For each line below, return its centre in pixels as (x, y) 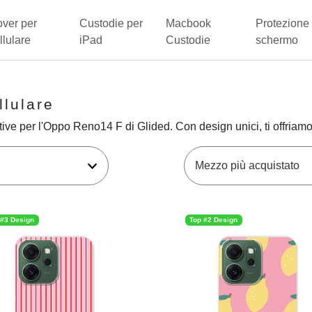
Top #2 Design (214, 220)
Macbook (189, 23)
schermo (277, 40)
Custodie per (111, 23)
